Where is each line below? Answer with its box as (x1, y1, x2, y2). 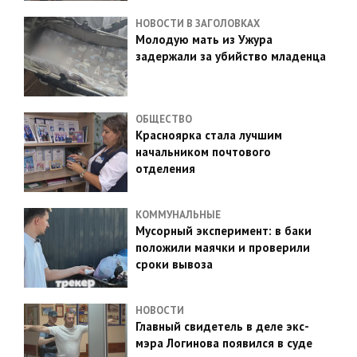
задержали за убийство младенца (135, 49, 326, 64)
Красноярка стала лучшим (135, 127, 282, 143)
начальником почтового (135, 144, 271, 159)
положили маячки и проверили (135, 240, 310, 255)
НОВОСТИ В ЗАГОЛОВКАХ (135, 17, 260, 30)
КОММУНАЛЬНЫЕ (135, 208, 221, 222)
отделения (135, 161, 195, 176)
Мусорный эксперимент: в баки (135, 223, 312, 238)
